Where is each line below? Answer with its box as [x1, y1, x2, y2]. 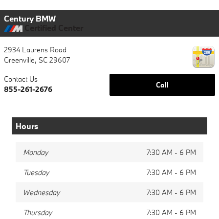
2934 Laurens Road [4, 44, 66, 54]
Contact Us [4, 74, 38, 84]
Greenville [4, 55, 35, 65]
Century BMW [4, 13, 56, 23]
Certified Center [22, 22, 83, 33]
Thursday [23, 207, 52, 217]
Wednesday [23, 187, 60, 197]
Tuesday [23, 167, 49, 177]
